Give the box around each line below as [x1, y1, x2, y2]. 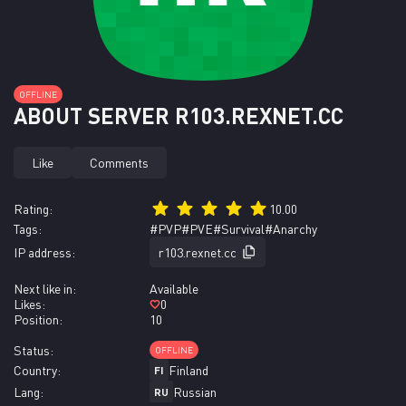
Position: [14, 312, 63, 327]
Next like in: [14, 281, 76, 296]
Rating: [14, 201, 53, 217]
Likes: [14, 296, 45, 312]
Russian [173, 383, 217, 400]
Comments [90, 155, 149, 170]
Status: [14, 342, 53, 358]
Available [150, 281, 198, 296]
